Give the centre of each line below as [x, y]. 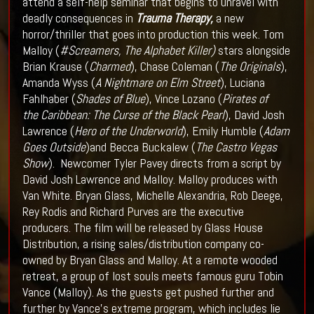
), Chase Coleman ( [175, 67]
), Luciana [242, 83]
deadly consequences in [79, 18]
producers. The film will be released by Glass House [142, 228]
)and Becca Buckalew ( [140, 147]
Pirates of [245, 99]
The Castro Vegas [236, 147]
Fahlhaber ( [49, 99]
